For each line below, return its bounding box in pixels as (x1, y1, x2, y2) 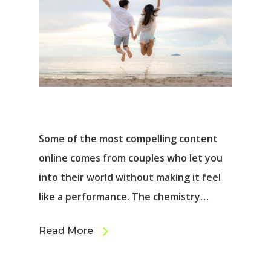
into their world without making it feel (39, 171, 221, 184)
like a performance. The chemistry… (39, 190, 209, 204)
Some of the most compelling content (39, 132, 218, 146)
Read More (39, 225, 93, 237)
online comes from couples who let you (39, 151, 223, 165)
